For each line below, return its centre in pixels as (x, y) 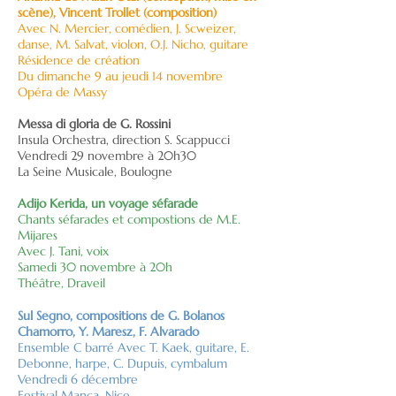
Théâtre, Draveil (61, 283)
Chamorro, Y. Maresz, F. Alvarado (108, 331)
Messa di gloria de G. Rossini (94, 124)
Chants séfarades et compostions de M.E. (129, 219)
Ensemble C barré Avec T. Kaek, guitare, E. (133, 347)
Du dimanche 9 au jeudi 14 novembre (122, 76)
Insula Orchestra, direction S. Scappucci (124, 140)
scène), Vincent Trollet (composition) (117, 12)
